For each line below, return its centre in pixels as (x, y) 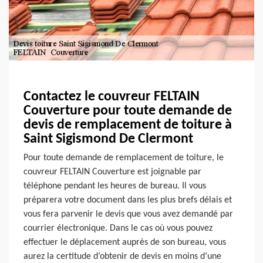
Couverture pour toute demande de (128, 111)
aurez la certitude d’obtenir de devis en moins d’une (122, 256)
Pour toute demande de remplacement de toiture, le (124, 158)
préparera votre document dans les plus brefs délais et (128, 200)
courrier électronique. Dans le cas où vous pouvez (118, 228)
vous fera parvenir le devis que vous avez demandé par (128, 214)
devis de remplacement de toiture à (128, 125)
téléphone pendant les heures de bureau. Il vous (115, 186)
